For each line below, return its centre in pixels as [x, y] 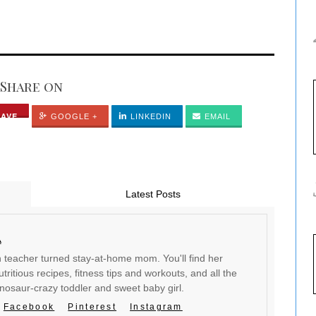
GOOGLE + [73, 116]
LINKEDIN [150, 116]
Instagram [156, 307]
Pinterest [92, 307]
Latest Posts [153, 194]
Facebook [29, 307]
